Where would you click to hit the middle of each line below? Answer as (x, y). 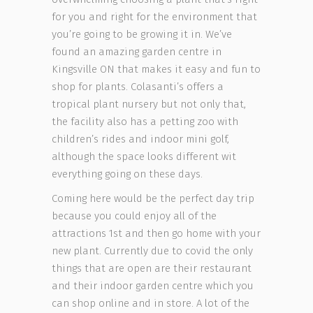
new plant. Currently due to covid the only (152, 251)
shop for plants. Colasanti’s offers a (138, 87)
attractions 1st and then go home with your (156, 233)
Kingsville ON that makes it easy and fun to (156, 69)
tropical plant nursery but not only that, (149, 104)
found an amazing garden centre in (137, 52)
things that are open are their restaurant (152, 268)
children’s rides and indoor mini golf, (140, 139)
